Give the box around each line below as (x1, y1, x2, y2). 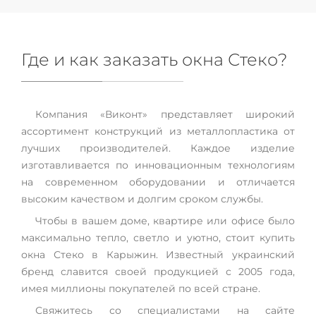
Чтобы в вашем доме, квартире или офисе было (35, 214, 295, 227)
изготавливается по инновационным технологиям (21, 158, 295, 171)
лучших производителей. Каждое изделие (21, 141, 295, 154)
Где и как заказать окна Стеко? (21, 49, 287, 70)
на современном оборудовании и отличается (21, 175, 295, 188)
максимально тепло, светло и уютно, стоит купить (21, 231, 295, 244)
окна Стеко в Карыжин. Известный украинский (21, 248, 295, 261)
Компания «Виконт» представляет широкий (35, 107, 295, 121)
